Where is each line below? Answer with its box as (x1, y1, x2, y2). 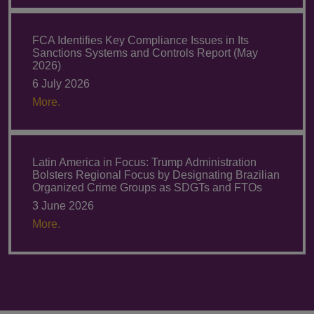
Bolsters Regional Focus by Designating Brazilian (32, 168, 280, 181)
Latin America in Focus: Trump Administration (32, 156, 257, 168)
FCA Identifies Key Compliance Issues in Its (32, 34, 249, 46)
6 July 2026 (32, 77, 90, 90)
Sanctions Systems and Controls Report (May (32, 46, 258, 59)
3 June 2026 (32, 199, 94, 212)
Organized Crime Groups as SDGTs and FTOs (32, 181, 262, 193)
